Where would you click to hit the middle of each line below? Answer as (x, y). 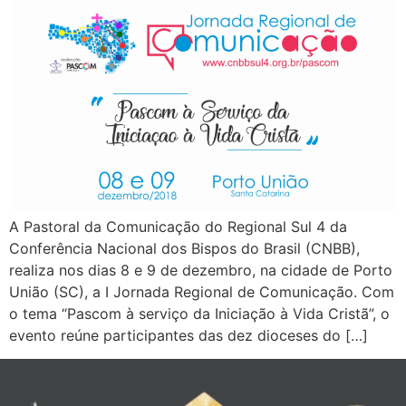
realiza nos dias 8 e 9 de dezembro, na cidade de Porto (201, 270)
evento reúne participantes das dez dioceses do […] (188, 335)
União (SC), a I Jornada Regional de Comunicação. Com (202, 291)
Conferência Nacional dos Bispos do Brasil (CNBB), (184, 248)
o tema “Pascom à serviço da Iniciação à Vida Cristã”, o (199, 313)
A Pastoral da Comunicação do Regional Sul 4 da (178, 226)
